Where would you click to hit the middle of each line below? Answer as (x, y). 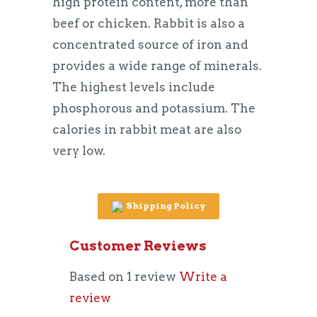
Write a (203, 276)
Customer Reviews (138, 246)
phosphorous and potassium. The (154, 108)
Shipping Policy (164, 206)
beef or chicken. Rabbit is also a (149, 23)
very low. (80, 151)
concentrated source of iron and (150, 45)
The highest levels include (134, 87)
